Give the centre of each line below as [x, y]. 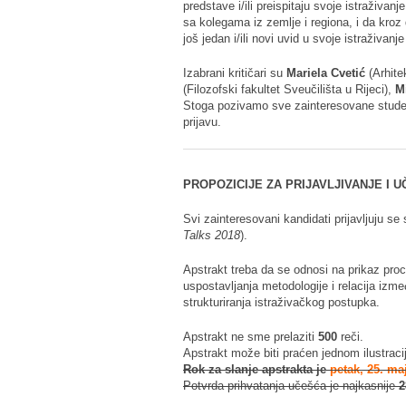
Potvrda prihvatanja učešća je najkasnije [291, 385]
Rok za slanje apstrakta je [256, 369]
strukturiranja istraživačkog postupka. [281, 302]
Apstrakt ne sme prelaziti [251, 336]
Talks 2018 [212, 235]
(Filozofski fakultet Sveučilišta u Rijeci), [289, 89]
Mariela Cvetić [326, 72]
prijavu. [202, 121]
